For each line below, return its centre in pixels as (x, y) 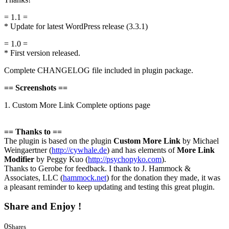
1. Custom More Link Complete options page (77, 106)
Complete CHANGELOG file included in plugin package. (99, 71)
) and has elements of (142, 151)
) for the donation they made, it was (163, 178)
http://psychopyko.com (125, 160)
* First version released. (42, 54)
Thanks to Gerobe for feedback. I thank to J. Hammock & (97, 169)
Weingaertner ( (28, 151)
